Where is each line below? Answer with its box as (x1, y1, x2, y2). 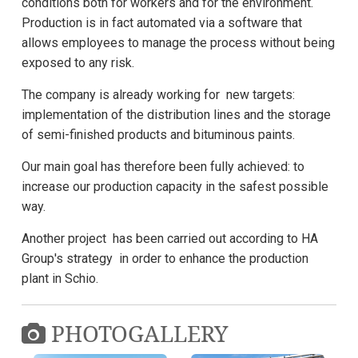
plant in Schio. (22, 271, 98, 286)
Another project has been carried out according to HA (22, 231, 318, 246)
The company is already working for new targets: (22, 87, 295, 102)
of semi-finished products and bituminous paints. (22, 127, 295, 142)
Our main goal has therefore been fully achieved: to (22, 159, 304, 174)
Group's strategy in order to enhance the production (22, 251, 308, 266)
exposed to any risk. (22, 55, 134, 70)
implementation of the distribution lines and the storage (22, 107, 331, 122)
